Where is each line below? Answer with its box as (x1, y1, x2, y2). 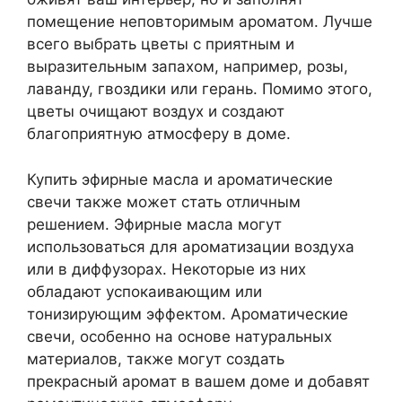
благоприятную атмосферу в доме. (27, 125, 291, 143)
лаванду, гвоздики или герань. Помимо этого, (27, 80, 372, 98)
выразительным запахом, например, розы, (27, 57, 348, 75)
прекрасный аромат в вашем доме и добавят (27, 371, 370, 390)
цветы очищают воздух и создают (27, 102, 284, 120)
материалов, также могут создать (27, 349, 284, 368)
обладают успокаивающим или (27, 282, 262, 301)
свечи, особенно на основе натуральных (27, 327, 332, 345)
